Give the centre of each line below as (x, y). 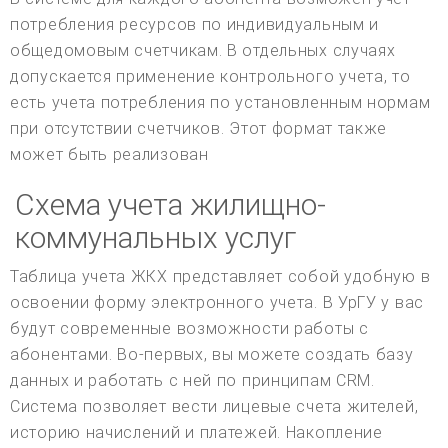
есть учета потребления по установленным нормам (220, 102)
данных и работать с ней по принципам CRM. (192, 380)
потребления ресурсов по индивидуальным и (195, 24)
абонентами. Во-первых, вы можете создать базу (212, 354)
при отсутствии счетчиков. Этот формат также (199, 128)
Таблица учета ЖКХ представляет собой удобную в (220, 276)
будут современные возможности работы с (189, 328)
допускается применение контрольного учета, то (210, 76)
